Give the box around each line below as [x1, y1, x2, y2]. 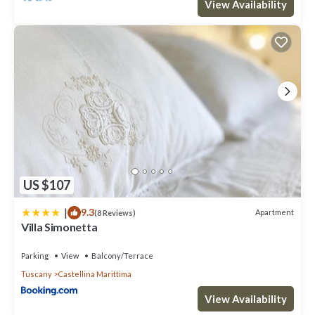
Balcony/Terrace [91, 250, 153, 260]
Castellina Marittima [58, 269, 131, 278]
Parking [21, 250, 49, 260]
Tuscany [21, 269, 52, 278]
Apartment [255, 207, 294, 217]
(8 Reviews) [94, 207, 136, 217]
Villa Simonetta [21, 219, 98, 233]
